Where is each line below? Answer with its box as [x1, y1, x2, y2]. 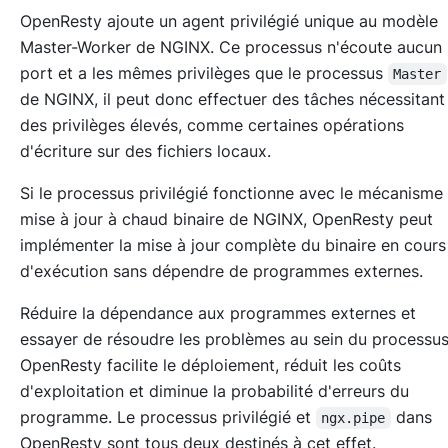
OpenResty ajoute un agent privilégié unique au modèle [20, 11, 438, 32]
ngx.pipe [321, 410, 386, 427]
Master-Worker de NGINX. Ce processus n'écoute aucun [20, 37, 442, 58]
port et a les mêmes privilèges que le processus [20, 63, 388, 84]
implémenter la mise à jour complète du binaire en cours [20, 235, 446, 256]
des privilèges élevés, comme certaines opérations [20, 115, 404, 136]
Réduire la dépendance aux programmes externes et [20, 303, 416, 324]
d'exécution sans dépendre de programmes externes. [20, 261, 423, 282]
